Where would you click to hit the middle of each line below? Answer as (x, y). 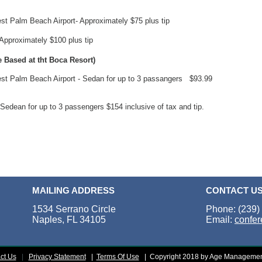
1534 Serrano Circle (74, 209)
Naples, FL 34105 (69, 220)
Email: (220, 220)
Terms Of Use (118, 257)
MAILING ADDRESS (73, 190)
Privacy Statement (57, 257)
